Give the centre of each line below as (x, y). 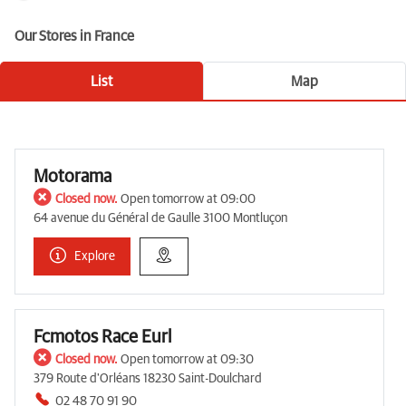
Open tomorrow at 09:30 (187, 360)
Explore (95, 257)
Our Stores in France (74, 37)
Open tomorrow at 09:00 (188, 200)
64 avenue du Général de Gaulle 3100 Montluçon (160, 219)
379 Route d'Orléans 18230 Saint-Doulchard (148, 379)
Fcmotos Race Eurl (102, 338)
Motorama (72, 177)
